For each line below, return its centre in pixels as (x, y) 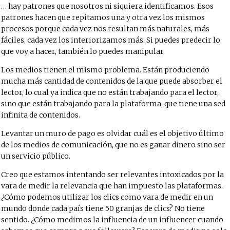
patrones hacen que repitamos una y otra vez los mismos (103, 17)
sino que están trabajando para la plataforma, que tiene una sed (113, 104)
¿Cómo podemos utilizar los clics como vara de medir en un (107, 197)
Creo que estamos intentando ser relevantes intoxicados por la (113, 175)
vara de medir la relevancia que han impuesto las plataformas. (112, 186)
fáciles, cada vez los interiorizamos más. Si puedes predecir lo (111, 40)
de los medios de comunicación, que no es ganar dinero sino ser (113, 145)
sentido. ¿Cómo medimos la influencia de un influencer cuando (112, 220)
